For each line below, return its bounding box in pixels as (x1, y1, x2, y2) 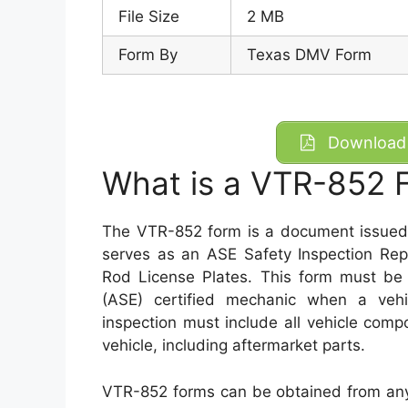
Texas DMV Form (247, 46, 372, 65)
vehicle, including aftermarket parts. (102, 336, 365, 355)
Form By (118, 46, 178, 65)
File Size (118, 7, 179, 26)
